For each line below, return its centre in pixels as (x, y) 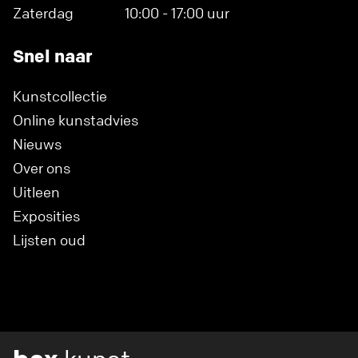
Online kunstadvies (76, 120)
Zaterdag (43, 13)
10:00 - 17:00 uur (177, 13)
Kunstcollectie (60, 96)
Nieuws (37, 144)
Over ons (42, 168)
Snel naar (53, 56)
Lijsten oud (49, 240)
